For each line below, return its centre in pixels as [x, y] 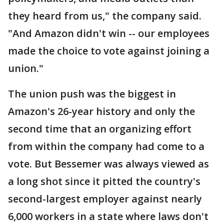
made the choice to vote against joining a [109, 51]
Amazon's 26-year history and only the [101, 111]
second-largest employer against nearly [105, 199]
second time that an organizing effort [100, 129]
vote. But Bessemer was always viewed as [108, 164]
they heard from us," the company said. [105, 16]
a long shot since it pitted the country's [104, 181]
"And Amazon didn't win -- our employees [109, 33]
